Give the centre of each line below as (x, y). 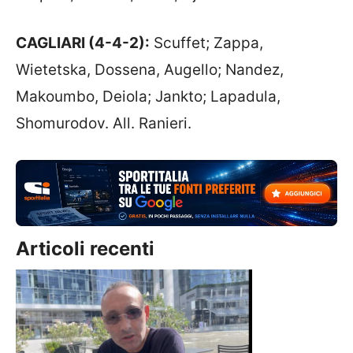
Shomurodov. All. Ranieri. (104, 123)
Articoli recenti (85, 249)
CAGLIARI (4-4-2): (83, 43)
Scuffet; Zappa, (206, 43)
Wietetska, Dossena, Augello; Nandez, (150, 70)
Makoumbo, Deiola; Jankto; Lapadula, (148, 97)
